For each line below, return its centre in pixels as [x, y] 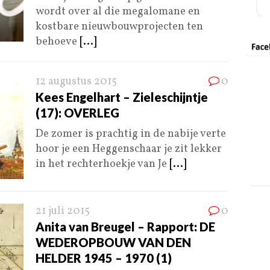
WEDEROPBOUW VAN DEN [113, 243]
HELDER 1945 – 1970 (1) [104, 258]
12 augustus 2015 [76, 82]
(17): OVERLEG [77, 113]
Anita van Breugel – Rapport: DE [125, 227]
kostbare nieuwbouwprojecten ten [119, 27]
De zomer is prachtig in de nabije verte [131, 134]
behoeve [58, 42]
